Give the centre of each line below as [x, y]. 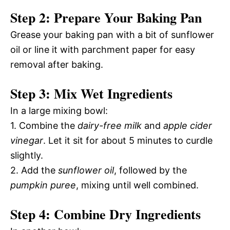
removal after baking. [57, 64]
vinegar [27, 140]
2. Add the [34, 170]
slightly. [27, 155]
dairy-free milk [110, 125]
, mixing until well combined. [137, 185]
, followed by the [150, 170]
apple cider [188, 125]
